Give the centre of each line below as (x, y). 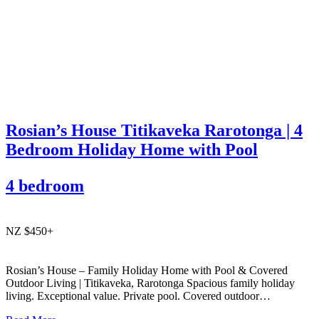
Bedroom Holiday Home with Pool (132, 149)
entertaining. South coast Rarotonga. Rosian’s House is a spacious (153, 308)
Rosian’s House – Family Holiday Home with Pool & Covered (147, 270)
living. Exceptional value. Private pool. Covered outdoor (132, 296)
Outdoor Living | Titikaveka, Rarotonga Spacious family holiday (150, 283)
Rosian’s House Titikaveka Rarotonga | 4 (154, 130)
